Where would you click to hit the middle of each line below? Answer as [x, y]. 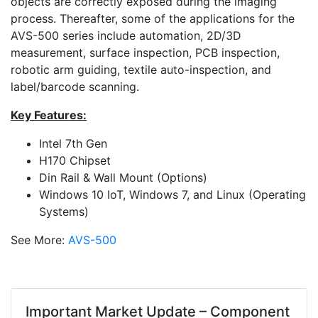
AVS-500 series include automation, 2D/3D [126, 35]
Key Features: [49, 115]
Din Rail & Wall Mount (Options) [123, 177]
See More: [39, 240]
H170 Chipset [75, 160]
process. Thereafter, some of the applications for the [153, 18]
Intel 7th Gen [73, 143]
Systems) [64, 212]
